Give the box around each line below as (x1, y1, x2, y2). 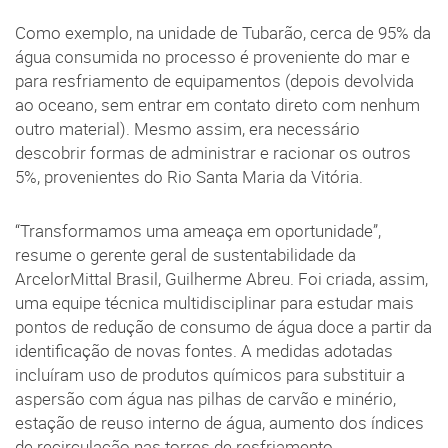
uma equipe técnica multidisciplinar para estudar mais (15, 291, 414, 314)
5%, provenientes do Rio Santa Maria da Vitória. (15, 165, 363, 188)
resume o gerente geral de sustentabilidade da (15, 243, 356, 266)
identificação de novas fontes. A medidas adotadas (15, 339, 393, 362)
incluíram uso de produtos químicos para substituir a (15, 363, 405, 386)
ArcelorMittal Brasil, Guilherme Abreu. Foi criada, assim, (15, 267, 428, 290)
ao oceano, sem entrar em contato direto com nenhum (15, 93, 420, 116)
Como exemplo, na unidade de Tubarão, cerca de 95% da (15, 21, 431, 44)
